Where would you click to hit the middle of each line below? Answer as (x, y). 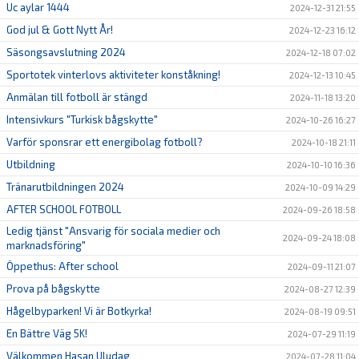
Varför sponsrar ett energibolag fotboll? (105, 142)
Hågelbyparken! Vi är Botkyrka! (79, 311)
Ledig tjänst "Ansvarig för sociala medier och (113, 231)
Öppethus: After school (63, 266)
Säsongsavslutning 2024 (66, 52)
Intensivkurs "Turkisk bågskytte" (82, 120)
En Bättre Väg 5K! (47, 334)
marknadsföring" (46, 246)
